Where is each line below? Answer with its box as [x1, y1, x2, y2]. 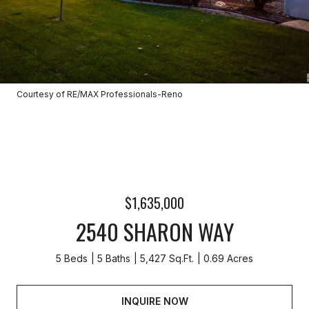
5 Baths [97, 252, 130, 264]
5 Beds [56, 252, 88, 264]
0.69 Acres [203, 252, 253, 264]
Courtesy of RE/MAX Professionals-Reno [17, 89, 183, 99]
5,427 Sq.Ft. [140, 252, 194, 264]
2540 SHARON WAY [75, 215, 234, 248]
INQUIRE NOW [121, 295, 188, 307]
